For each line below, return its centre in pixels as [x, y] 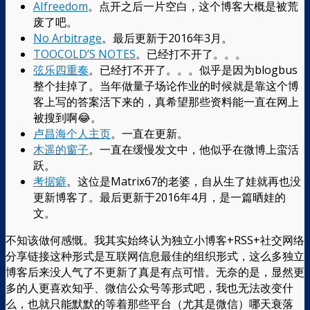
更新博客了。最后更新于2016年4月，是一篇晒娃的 [159, 197]
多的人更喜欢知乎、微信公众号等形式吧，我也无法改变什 [149, 288]
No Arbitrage [67, 38]
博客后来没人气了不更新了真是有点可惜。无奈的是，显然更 [155, 272]
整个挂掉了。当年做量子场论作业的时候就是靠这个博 [166, 85]
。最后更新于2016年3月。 [167, 38]
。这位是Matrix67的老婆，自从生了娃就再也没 [184, 181]
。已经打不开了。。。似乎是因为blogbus [193, 70]
